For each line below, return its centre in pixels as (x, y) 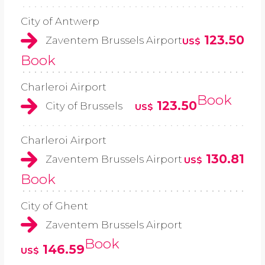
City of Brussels (84, 106)
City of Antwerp (60, 21)
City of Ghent (54, 206)
